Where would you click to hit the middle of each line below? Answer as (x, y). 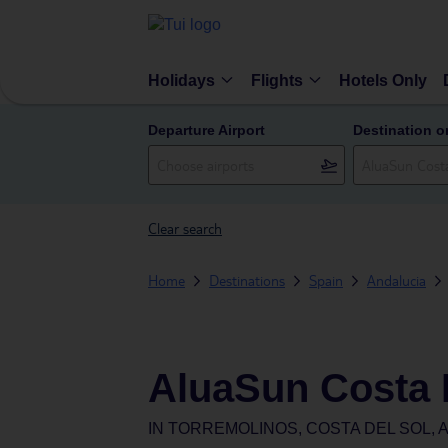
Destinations (247, 280)
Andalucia (396, 280)
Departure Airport (206, 130)
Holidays (181, 80)
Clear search (185, 228)
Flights (277, 80)
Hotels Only (383, 80)
